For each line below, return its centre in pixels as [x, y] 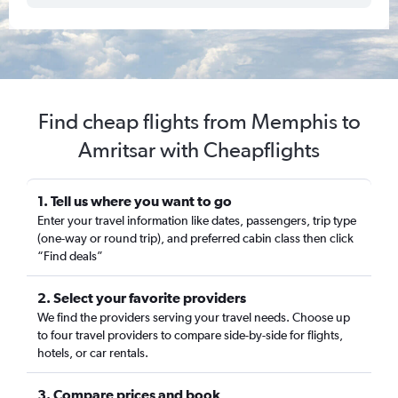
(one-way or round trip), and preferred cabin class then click [195, 238]
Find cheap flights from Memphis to [199, 121]
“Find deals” [70, 256]
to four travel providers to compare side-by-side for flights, [190, 335]
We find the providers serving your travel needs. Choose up [194, 317]
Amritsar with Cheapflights [199, 150]
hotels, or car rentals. [93, 353]
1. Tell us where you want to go [135, 201]
